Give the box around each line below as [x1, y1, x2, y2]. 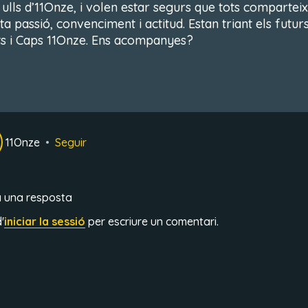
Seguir [54, 135, 87, 149]
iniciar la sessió [3, 214, 85, 228]
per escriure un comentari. [85, 214, 219, 228]
